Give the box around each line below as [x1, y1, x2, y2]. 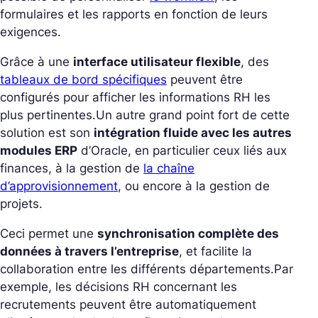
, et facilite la [179, 243, 252, 258]
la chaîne [143, 160, 194, 175]
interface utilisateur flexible [73, 54, 241, 69]
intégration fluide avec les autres [94, 125, 292, 140]
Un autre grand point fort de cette [96, 107, 290, 122]
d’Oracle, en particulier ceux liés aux [77, 143, 287, 158]
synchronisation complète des [97, 226, 279, 241]
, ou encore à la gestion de [118, 178, 270, 193]
